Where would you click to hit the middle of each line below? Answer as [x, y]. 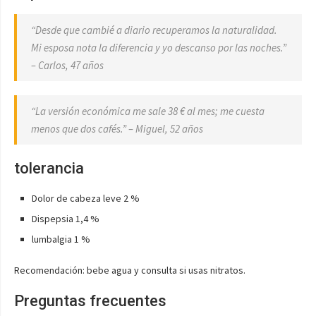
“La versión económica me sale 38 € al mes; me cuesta [148, 111]
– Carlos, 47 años [67, 65]
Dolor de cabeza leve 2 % [86, 198]
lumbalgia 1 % [61, 239]
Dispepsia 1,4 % [66, 219]
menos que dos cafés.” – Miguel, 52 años [117, 129]
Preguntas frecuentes [90, 301]
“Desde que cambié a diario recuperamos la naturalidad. [154, 30]
